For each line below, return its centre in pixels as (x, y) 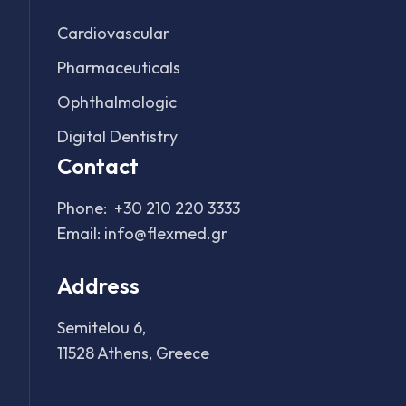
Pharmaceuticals (119, 68)
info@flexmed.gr (166, 233)
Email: (81, 233)
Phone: (86, 208)
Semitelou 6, (102, 328)
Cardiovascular (114, 33)
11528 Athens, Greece (134, 353)
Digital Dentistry (118, 136)
